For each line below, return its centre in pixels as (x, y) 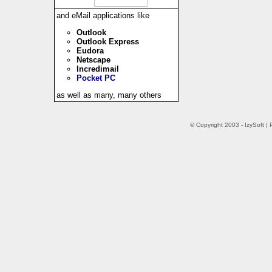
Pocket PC (96, 78)
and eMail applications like (103, 15)
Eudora (90, 50)
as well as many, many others (109, 95)
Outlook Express (107, 41)
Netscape (93, 59)
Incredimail (97, 69)
